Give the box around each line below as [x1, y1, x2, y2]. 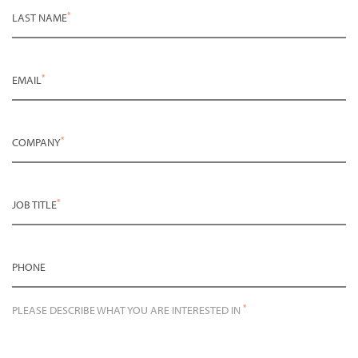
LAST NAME [12, 10, 67, 25]
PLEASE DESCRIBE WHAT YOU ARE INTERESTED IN [12, 302, 243, 317]
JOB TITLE [12, 197, 57, 212]
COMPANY [12, 134, 61, 149]
